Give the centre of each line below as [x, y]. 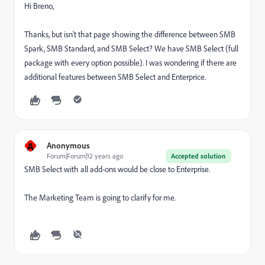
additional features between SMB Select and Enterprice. [115, 77]
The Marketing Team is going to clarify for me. [100, 198]
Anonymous [68, 145]
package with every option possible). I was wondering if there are [130, 63]
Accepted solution [198, 156]
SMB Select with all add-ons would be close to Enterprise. [119, 169]
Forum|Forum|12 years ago [85, 156]
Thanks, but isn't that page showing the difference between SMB [130, 34]
